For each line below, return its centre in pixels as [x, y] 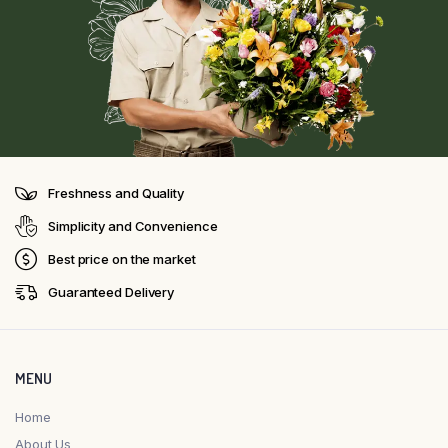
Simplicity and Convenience [133, 225]
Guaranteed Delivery [111, 291]
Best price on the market [122, 258]
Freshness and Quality [116, 192]
